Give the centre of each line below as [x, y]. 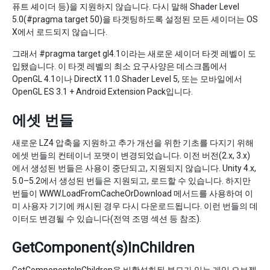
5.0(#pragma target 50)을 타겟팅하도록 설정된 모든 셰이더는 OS [135, 19]
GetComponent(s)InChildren [103, 248]
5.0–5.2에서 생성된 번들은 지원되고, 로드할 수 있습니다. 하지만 [131, 181]
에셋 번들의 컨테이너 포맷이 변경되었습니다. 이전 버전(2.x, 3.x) [131, 155]
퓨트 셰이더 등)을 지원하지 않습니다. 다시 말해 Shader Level [126, 7]
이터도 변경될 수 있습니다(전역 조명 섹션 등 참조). [107, 219]
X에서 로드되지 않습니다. [60, 32]
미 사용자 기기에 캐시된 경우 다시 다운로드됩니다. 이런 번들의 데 [135, 206]
